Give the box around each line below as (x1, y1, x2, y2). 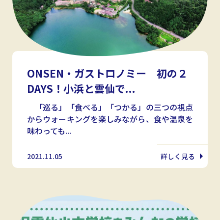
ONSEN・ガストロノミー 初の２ (27, 65, 188, 81)
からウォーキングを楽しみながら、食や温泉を (27, 112, 193, 125)
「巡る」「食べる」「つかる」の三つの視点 (27, 101, 193, 113)
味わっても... (27, 124, 71, 137)
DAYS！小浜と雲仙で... (27, 81, 136, 96)
